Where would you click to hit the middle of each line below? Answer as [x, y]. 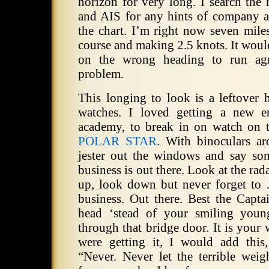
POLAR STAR [117, 141]
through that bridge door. [144, 227]
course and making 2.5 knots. [153, 45]
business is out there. [131, 170]
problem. [101, 74]
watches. [100, 112]
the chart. [102, 30]
